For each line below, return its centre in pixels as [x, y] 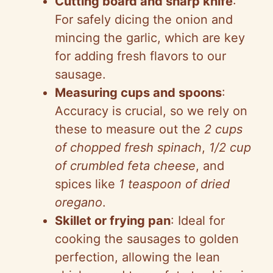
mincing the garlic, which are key [150, 38]
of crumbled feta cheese [125, 166]
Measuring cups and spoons [138, 93]
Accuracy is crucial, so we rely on [151, 111]
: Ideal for [198, 221]
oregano [79, 203]
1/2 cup [230, 148]
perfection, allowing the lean [137, 257]
